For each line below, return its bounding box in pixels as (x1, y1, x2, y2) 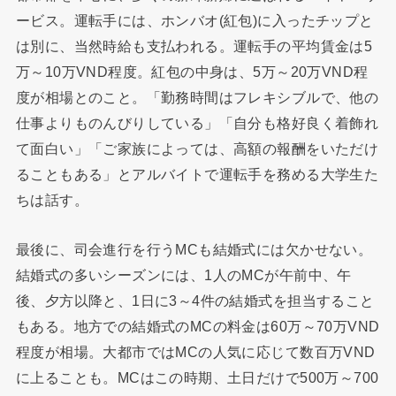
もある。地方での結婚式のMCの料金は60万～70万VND (15, 317, 380, 334)
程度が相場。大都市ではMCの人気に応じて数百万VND (15, 343, 376, 360)
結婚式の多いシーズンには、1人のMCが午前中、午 (15, 266, 352, 283)
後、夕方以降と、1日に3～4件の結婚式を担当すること (15, 292, 375, 308)
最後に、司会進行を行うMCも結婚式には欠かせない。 (15, 240, 373, 257)
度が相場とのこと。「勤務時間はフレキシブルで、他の (15, 89, 379, 106)
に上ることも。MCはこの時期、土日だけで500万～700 (15, 369, 379, 385)
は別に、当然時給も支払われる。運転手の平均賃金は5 (15, 38, 373, 55)
